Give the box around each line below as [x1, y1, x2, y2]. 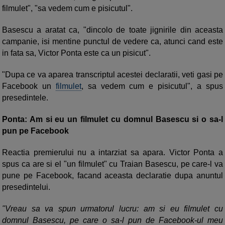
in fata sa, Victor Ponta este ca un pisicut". [2, 48, 153, 57]
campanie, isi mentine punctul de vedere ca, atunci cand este [2, 37, 223, 46]
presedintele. [2, 93, 48, 102]
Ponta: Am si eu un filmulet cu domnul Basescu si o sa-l [2, 115, 223, 124]
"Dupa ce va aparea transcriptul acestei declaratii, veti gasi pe [2, 70, 223, 79]
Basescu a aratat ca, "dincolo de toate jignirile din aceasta [2, 25, 223, 34]
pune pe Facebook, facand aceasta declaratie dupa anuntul [2, 171, 223, 180]
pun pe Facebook [2, 126, 69, 135]
